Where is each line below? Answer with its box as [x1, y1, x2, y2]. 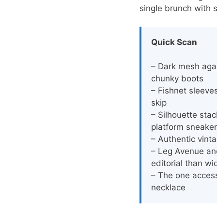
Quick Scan [151, 37, 197, 47]
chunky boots [151, 74, 203, 84]
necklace [151, 183, 186, 193]
